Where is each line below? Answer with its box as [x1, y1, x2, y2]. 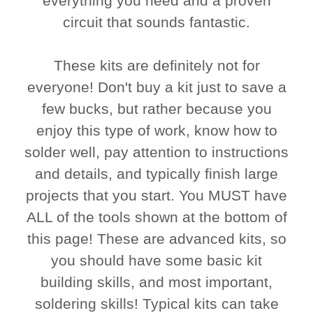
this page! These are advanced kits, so [27, 231, 286, 247]
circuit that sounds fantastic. [63, 14, 250, 31]
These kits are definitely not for [53, 57, 260, 74]
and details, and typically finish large [35, 166, 278, 182]
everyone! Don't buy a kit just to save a [27, 79, 286, 96]
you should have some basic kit [51, 252, 262, 269]
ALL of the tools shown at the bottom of [26, 209, 287, 226]
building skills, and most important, [41, 274, 272, 291]
